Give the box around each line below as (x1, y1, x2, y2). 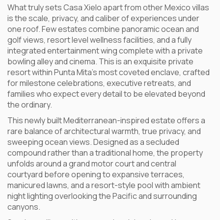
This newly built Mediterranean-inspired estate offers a (7, 115, 205, 126)
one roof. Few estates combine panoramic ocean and (7, 24, 199, 34)
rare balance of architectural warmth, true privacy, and (7, 126, 201, 137)
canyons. (7, 201, 40, 212)
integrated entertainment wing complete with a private (7, 45, 203, 56)
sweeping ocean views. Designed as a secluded (7, 137, 179, 147)
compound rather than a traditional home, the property (7, 147, 203, 158)
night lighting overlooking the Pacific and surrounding (7, 191, 197, 201)
